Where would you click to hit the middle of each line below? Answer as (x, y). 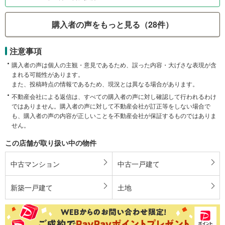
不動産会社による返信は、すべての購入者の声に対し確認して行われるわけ (114, 96)
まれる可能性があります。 (48, 74)
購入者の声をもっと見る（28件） (113, 25)
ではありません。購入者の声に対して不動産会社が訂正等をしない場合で (111, 105)
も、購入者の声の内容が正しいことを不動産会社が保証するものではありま (114, 115)
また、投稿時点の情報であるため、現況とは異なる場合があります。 (105, 83)
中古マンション (35, 163)
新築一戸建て (32, 187)
